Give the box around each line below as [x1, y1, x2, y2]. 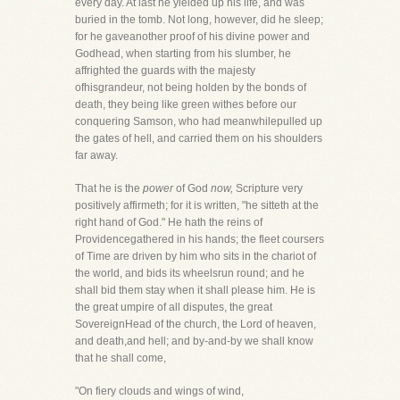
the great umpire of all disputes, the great [75, 301, 272, 313]
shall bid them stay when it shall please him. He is [75, 284, 315, 296]
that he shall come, [75, 352, 166, 364]
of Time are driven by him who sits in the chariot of [75, 250, 316, 262]
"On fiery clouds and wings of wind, [75, 385, 244, 397]
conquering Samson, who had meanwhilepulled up [75, 115, 322, 128]
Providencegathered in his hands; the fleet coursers [75, 233, 324, 246]
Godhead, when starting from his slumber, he [75, 47, 291, 60]
